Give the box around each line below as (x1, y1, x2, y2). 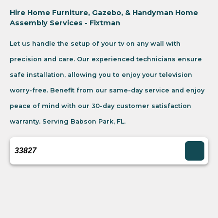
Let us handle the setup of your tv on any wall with (10, 40, 181, 48)
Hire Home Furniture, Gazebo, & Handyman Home (10, 8, 198, 18)
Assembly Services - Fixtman (10, 18, 120, 28)
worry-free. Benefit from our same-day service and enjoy (10, 87, 204, 94)
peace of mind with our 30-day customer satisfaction (10, 102, 191, 110)
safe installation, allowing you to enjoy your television (10, 71, 192, 79)
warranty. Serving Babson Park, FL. (10, 118, 126, 126)
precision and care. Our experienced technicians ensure (10, 55, 202, 63)
